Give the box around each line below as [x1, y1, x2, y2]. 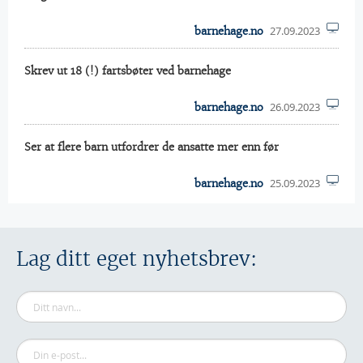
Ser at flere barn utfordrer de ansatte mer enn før [24, 140, 279, 154]
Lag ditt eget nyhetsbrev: [16, 246, 257, 271]
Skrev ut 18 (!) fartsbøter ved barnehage [24, 64, 231, 78]
